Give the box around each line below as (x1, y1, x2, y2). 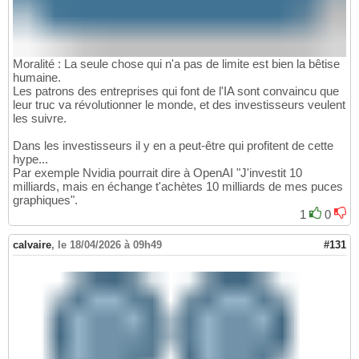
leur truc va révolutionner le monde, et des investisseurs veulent (13, 98, 345, 112)
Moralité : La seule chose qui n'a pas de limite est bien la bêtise (13, 57, 340, 71)
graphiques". (13, 193, 78, 208)
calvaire (13, 239, 51, 252)
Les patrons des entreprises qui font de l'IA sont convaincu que (13, 84, 339, 99)
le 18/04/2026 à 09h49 (58, 239, 162, 252)
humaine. (13, 71, 61, 85)
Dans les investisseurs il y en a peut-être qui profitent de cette (13, 139, 333, 153)
